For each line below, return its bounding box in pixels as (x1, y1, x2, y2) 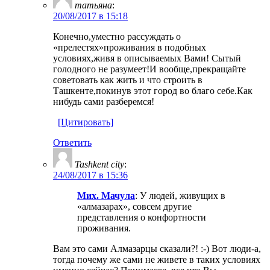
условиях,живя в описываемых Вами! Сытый (53, 52, 241, 63)
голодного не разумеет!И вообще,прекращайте (53, 63, 246, 74)
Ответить (53, 137, 92, 148)
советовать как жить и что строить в (53, 74, 202, 85)
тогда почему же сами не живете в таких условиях (53, 254, 260, 265)
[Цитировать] (58, 116, 113, 127)
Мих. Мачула (77, 190, 135, 201)
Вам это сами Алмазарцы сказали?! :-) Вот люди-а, (53, 243, 261, 254)
